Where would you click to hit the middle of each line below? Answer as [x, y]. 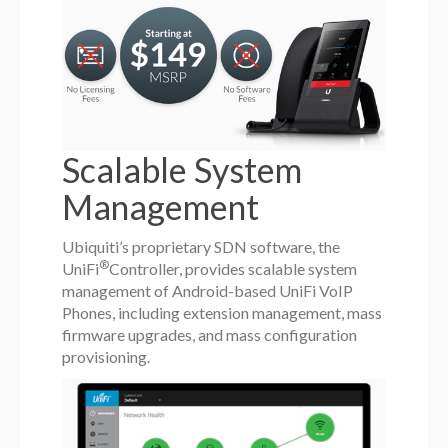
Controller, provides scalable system [233, 269]
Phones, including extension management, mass [222, 313]
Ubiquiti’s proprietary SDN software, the [201, 247]
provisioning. [106, 357]
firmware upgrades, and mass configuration [210, 335]
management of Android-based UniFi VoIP [208, 291]
